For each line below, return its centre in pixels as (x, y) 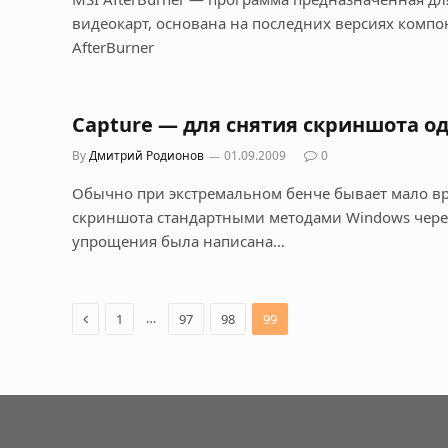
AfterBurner (113, 46)
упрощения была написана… (178, 240)
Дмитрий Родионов (146, 155)
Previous (115, 317)
